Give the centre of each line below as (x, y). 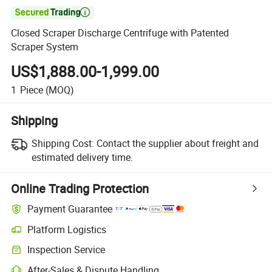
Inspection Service (66, 250)
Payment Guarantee (70, 209)
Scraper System (45, 47)
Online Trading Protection (80, 188)
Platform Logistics (67, 229)
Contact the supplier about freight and (177, 143)
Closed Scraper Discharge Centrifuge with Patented (120, 33)
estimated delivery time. (82, 157)
